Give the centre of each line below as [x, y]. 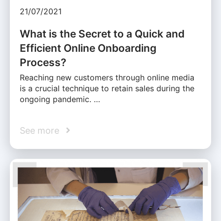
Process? [43, 62]
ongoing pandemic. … [60, 99]
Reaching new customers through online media [107, 77]
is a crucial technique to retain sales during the [107, 88]
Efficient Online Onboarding [88, 48]
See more [39, 130]
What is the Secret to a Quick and [102, 34]
